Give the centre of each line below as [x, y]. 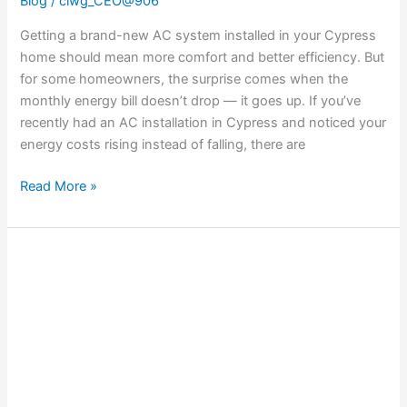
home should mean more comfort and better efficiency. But [203, 57]
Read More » [59, 186]
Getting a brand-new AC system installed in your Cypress [199, 35]
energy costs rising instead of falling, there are [163, 144]
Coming [44, 324]
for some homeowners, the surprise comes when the [184, 79]
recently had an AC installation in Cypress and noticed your [203, 122]
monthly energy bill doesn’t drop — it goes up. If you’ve [191, 100]
